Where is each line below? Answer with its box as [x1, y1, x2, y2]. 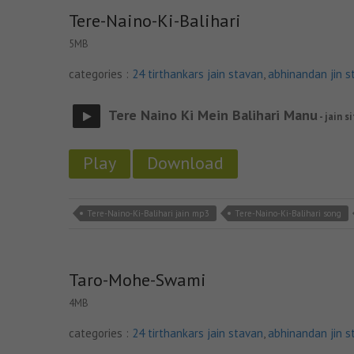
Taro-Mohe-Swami [69, 269, 206, 291]
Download [147, 152, 224, 174]
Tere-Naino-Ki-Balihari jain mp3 [87, 208, 209, 219]
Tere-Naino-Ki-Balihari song [235, 208, 341, 219]
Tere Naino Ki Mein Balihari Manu [108, 106, 318, 124]
